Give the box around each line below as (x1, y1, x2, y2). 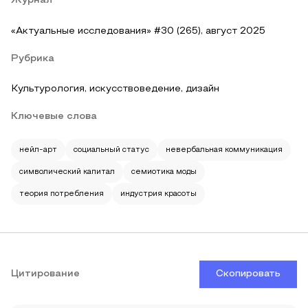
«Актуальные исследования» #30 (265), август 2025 (11, 27, 265, 36)
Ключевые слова (11, 112, 97, 121)
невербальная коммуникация (166, 146, 283, 153)
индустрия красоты (120, 190, 197, 197)
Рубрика (11, 54, 54, 63)
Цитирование (11, 269, 80, 278)
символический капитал (19, 168, 115, 175)
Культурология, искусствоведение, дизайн (11, 85, 219, 93)
